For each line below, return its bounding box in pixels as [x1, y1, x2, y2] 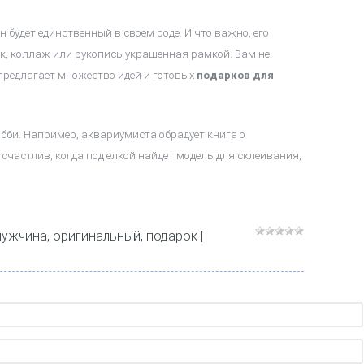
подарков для [196, 68, 274, 81]
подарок [145, 228, 197, 245]
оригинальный [52, 228, 141, 245]
